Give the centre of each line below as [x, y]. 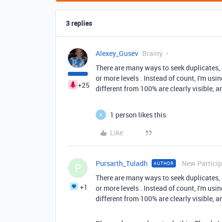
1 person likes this [138, 115]
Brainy [152, 54]
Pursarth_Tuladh [122, 164]
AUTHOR [164, 164]
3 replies [79, 23]
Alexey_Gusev [117, 54]
